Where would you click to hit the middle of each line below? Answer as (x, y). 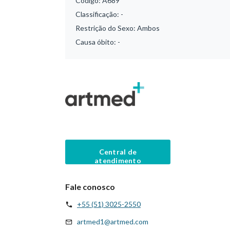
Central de (118, 151)
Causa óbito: (97, 42)
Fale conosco (90, 186)
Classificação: (98, 14)
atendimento (118, 160)
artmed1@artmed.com (113, 221)
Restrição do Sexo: (106, 28)
